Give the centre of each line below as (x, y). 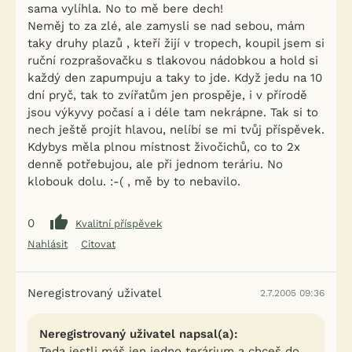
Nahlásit (48, 244)
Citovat (98, 244)
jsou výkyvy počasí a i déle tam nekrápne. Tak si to (173, 112)
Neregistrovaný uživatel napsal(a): (139, 334)
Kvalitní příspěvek (119, 223)
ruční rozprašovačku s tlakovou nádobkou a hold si (173, 60)
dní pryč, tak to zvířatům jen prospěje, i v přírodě (167, 95)
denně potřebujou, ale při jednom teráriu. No (155, 164)
